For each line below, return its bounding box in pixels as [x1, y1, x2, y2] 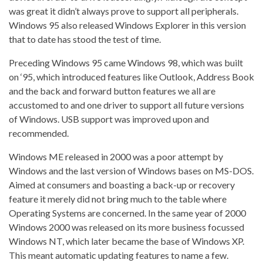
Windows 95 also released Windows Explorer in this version [9, 19, 246, 31]
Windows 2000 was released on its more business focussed [9, 221, 244, 233]
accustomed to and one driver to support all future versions [9, 99, 244, 111]
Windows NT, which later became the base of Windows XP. [9, 235, 244, 247]
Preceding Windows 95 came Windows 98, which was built [9, 57, 243, 69]
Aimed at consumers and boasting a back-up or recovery [9, 179, 235, 191]
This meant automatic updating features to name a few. [9, 249, 228, 261]
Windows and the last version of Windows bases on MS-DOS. [9, 165, 254, 177]
